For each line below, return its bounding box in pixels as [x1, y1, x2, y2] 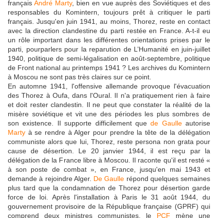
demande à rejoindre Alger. [8, 174, 93, 182]
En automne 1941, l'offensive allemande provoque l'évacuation [8, 82, 210, 90]
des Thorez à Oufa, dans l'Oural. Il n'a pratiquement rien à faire [8, 91, 210, 99]
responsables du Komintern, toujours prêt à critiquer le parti [8, 8, 210, 16]
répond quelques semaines [124, 174, 210, 182]
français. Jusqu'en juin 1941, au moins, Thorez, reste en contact [8, 17, 210, 25]
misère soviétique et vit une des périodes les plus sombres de [8, 109, 210, 118]
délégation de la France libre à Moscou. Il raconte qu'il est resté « [8, 156, 210, 164]
